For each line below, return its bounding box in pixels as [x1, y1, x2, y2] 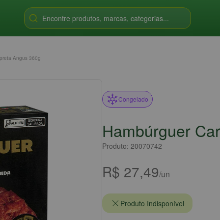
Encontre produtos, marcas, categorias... [42, 13, 169, 23]
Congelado [118, 95, 148, 103]
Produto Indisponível [120, 198, 184, 208]
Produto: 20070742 [102, 141, 162, 151]
